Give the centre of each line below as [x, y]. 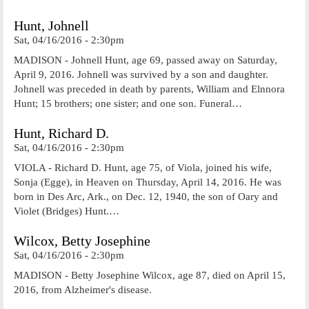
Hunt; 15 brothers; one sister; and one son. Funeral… [128, 103]
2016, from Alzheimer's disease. [83, 289]
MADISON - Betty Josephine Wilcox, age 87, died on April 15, [150, 275]
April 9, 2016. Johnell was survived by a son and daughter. [141, 74]
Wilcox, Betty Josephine [82, 241]
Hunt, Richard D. [61, 133]
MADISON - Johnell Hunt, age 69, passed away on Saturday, [146, 60]
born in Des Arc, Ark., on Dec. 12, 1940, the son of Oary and [146, 196]
